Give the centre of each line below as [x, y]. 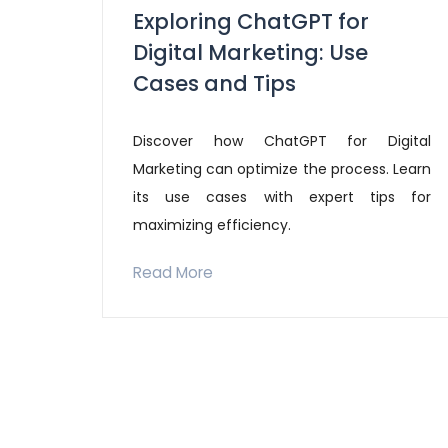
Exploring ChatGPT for [251, 22]
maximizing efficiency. [212, 225]
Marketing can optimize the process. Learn [282, 169]
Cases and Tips [214, 84]
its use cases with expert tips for [282, 197]
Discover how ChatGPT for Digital [282, 141]
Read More [173, 273]
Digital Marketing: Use [250, 53]
